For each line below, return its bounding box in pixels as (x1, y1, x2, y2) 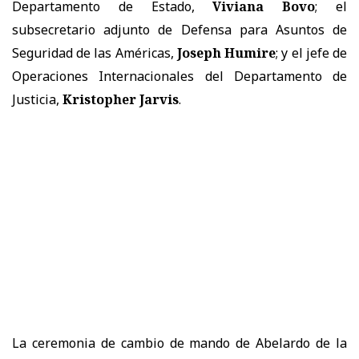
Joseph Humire (176, 43, 276, 62)
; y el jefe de (276, 43, 348, 62)
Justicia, (12, 90, 63, 108)
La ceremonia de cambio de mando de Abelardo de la (12, 333, 347, 352)
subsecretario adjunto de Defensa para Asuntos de (12, 20, 347, 38)
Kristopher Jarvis (63, 90, 179, 108)
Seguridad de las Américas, (12, 43, 177, 62)
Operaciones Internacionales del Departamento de (12, 67, 347, 85)
